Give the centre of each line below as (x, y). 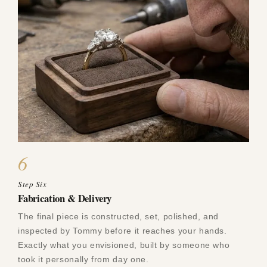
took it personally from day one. (83, 259)
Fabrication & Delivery (65, 198)
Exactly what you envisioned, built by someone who (124, 245)
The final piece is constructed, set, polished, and (119, 216)
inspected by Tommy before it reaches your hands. (122, 230)
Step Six (32, 184)
